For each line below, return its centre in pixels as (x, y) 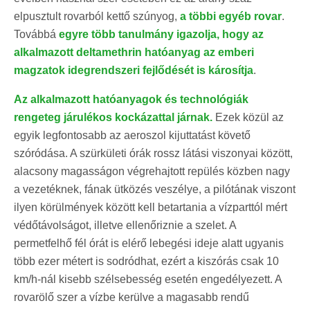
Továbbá (36, 34)
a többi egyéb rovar (231, 16)
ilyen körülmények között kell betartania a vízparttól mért (151, 207)
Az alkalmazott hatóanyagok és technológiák (131, 99)
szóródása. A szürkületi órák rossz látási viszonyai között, (153, 153)
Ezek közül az (248, 117)
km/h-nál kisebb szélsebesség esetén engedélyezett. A (148, 279)
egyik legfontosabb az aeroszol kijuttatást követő (132, 135)
